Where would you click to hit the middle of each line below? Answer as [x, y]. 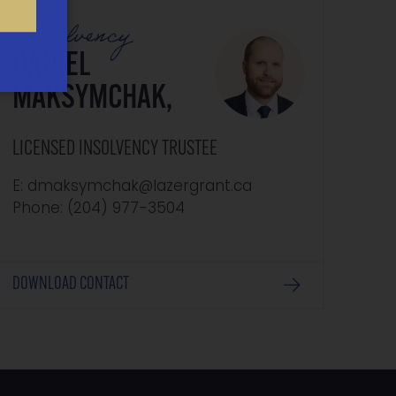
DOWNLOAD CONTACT [70, 285]
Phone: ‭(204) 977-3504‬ [98, 209]
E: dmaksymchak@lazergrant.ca [132, 187]
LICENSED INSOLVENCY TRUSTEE [114, 150]
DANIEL [50, 66]
